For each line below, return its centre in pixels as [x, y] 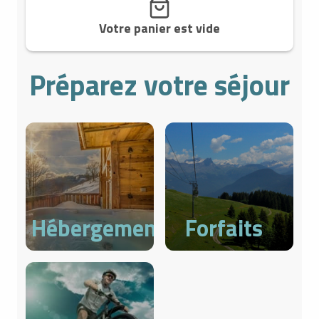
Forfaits [224, 228]
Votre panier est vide [159, 28]
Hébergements [104, 228]
